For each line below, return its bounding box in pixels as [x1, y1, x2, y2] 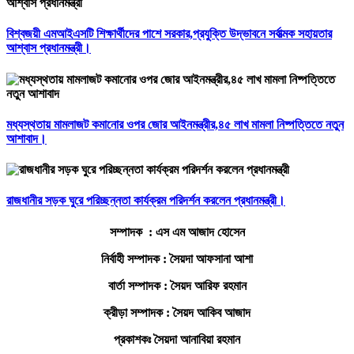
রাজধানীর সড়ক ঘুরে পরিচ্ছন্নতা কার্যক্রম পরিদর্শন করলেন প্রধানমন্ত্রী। [6, 194, 285, 208]
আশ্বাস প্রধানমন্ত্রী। [6, 41, 91, 55]
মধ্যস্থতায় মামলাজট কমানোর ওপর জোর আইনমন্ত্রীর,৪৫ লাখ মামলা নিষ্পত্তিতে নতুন [6, 117, 344, 131]
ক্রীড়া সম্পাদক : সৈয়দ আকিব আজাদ [104, 305, 250, 319]
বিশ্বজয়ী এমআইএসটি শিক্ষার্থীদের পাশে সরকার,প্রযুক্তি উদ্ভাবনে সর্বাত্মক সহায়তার [6, 27, 332, 41]
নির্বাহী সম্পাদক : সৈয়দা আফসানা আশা [101, 251, 253, 265]
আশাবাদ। [6, 131, 47, 145]
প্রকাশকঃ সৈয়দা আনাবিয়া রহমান [114, 332, 240, 346]
